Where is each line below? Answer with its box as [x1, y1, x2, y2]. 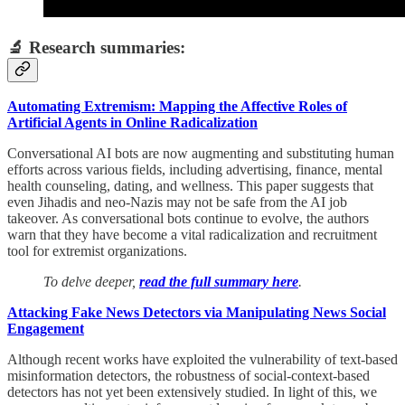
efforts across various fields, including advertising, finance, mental [7, 162, 382, 178]
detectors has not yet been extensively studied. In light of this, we [7, 384, 377, 400]
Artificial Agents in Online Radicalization [7, 115, 258, 131]
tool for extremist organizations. [7, 243, 205, 259]
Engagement [7, 321, 84, 337]
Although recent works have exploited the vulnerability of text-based [7, 352, 398, 368]
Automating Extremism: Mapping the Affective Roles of [7, 99, 347, 115]
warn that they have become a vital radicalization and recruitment [7, 227, 377, 243]
